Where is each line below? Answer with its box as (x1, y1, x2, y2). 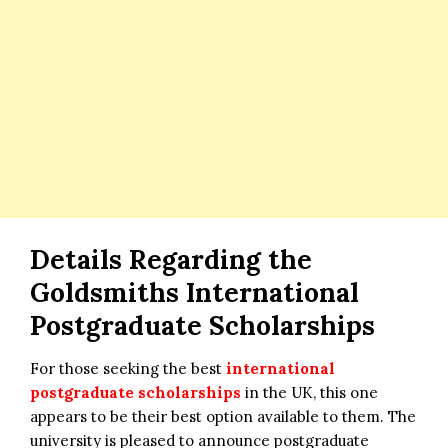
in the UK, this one (241, 382, 378, 402)
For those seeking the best (30, 358, 226, 378)
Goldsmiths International (30, 275, 359, 309)
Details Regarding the (30, 242, 312, 276)
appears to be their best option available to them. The (30, 406, 416, 426)
